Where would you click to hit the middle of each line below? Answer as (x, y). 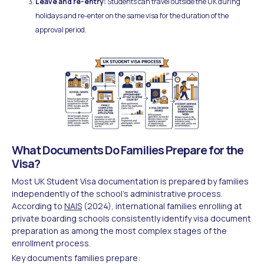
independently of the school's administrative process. (117, 193)
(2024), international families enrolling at (162, 206)
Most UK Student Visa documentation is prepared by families (130, 181)
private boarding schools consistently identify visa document (131, 218)
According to (38, 206)
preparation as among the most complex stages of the (119, 230)
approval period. (61, 29)
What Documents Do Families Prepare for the (128, 150)
